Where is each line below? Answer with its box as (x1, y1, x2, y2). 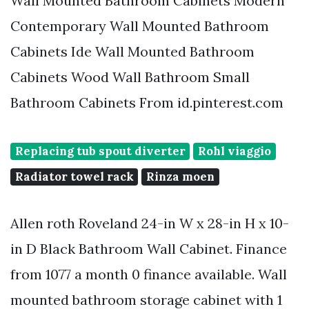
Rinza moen (146, 169, 215, 185)
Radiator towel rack (14, 169, 134, 185)
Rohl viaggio (198, 143, 272, 159)
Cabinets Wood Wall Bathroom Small (10, 68, 250, 86)
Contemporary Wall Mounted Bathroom (10, 17, 269, 35)
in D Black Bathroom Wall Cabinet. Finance (10, 240, 287, 258)
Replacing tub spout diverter (14, 143, 186, 159)
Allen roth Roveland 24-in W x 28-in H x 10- (10, 215, 289, 232)
